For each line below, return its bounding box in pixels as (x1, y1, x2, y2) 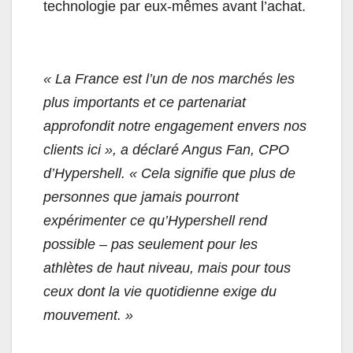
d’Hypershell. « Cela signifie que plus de (43, 165, 295, 182)
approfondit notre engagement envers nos (43, 118, 307, 135)
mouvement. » (43, 307, 137, 324)
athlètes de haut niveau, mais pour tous (43, 260, 291, 277)
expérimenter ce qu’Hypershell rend (43, 213, 267, 229)
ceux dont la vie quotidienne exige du (43, 284, 277, 300)
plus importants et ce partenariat (43, 95, 246, 111)
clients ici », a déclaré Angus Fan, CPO (43, 142, 289, 158)
